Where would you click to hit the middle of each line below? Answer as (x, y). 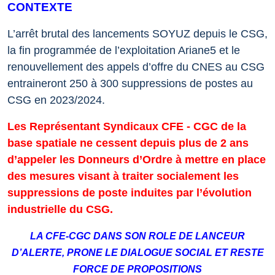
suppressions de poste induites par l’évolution (130, 193)
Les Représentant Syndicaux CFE (95, 127)
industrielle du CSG (59, 210)
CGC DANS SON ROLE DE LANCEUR (157, 236)
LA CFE (48, 236)
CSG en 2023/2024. (56, 100)
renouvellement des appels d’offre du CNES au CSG (136, 67)
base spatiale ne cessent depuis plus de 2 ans (128, 143)
